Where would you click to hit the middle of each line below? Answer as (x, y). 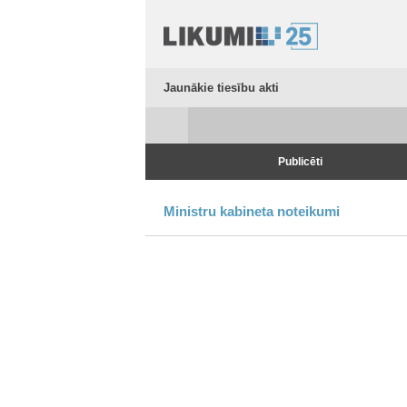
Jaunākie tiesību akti (221, 88)
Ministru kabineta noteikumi (252, 211)
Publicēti (301, 162)
